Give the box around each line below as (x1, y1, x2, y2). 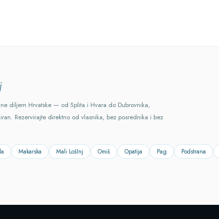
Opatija (125, 147, 142, 156)
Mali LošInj (56, 147, 83, 156)
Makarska (19, 147, 42, 156)
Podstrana (181, 147, 206, 156)
